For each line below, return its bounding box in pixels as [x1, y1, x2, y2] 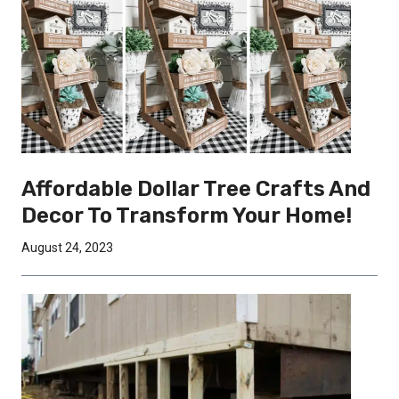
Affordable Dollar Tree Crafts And [21, 176, 370, 202]
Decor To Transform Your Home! [21, 203, 352, 229]
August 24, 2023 [21, 240, 113, 256]
